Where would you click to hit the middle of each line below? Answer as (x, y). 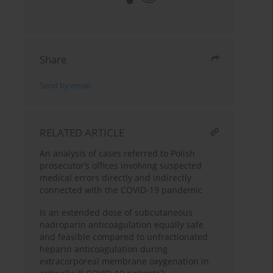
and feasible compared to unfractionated (124, 237)
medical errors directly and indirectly (116, 178)
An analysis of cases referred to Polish (118, 154)
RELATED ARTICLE (82, 133)
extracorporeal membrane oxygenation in (125, 261)
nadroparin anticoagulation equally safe (122, 225)
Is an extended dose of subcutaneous (116, 213)
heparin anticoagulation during (104, 249)
